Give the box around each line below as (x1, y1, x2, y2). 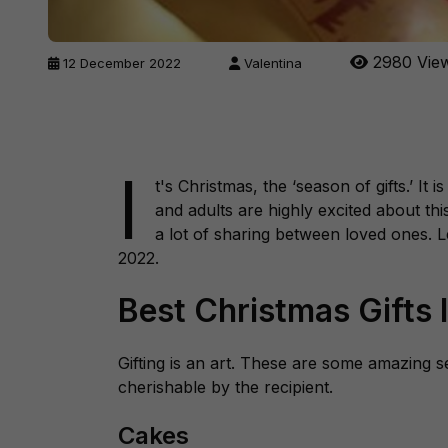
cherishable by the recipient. (118, 377, 333, 397)
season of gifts (296, 176, 406, 196)
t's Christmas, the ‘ (155, 176, 296, 196)
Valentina (240, 55, 306, 71)
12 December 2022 (59, 55, 185, 71)
